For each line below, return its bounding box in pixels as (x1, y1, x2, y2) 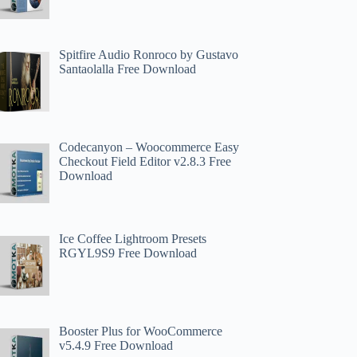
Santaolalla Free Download (59, 61, 197, 76)
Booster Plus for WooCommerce (59, 324, 223, 339)
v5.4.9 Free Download (59, 339, 174, 353)
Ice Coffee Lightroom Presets (59, 232, 207, 246)
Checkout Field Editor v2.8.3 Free (59, 154, 232, 168)
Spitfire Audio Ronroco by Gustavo (59, 47, 239, 61)
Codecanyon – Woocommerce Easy (59, 139, 240, 154)
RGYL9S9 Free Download (59, 246, 198, 261)
